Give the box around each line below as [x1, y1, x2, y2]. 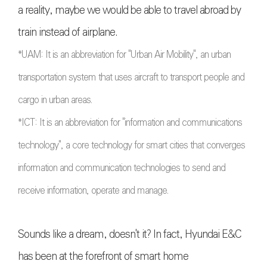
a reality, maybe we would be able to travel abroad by [18, 1, 241, 18]
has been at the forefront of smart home [18, 247, 188, 265]
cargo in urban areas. [18, 92, 92, 107]
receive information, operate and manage [18, 182, 167, 198]
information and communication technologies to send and [18, 160, 225, 175]
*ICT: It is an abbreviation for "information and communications [18, 114, 242, 130]
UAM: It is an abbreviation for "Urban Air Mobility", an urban [21, 46, 231, 62]
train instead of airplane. [18, 23, 120, 41]
